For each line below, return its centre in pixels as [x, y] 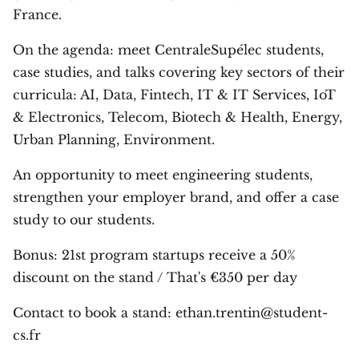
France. [37, 14]
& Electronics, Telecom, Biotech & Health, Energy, [177, 117]
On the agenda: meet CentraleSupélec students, [168, 50]
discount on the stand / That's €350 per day [155, 277]
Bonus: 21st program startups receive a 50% [154, 255]
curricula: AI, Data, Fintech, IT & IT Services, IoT [174, 95]
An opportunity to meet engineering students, [163, 175]
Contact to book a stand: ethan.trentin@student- [170, 313]
